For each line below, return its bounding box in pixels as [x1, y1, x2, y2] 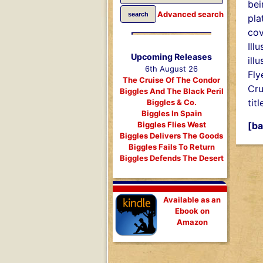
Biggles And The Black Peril [119, 86, 224, 96]
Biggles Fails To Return [128, 142, 215, 151]
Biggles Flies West [137, 120, 206, 129]
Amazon [176, 217, 208, 227]
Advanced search [157, 9, 224, 19]
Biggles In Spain [141, 109, 202, 118]
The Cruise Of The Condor [123, 75, 220, 85]
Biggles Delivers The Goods [120, 131, 223, 140]
